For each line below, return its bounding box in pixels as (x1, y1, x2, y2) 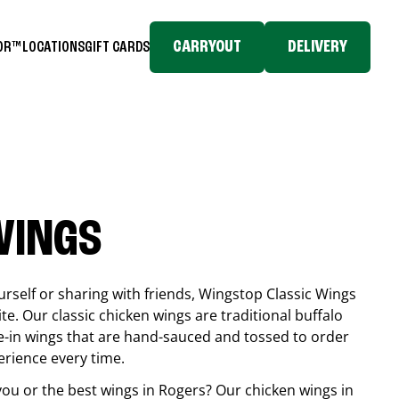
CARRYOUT (173, 38, 241, 56)
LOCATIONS (22, 38, 85, 55)
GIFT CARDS (85, 38, 150, 55)
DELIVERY (288, 38, 347, 56)
